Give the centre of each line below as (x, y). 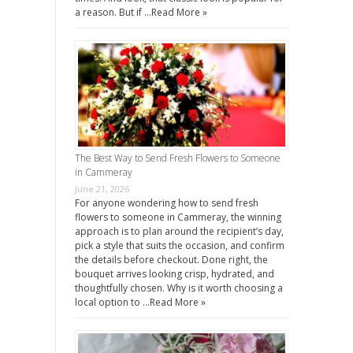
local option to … (112, 303)
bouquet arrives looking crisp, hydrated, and (174, 274)
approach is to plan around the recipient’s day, (179, 232)
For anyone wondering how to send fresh (166, 203)
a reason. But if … (113, 12)
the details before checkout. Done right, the (171, 260)
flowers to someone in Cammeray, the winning (178, 217)
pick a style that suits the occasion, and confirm (179, 246)
